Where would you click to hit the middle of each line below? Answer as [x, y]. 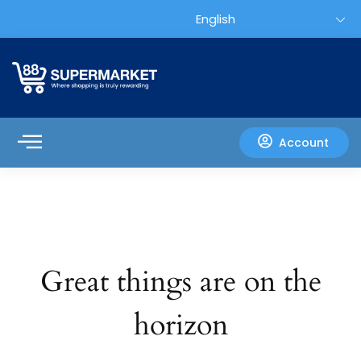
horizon [180, 325]
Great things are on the [180, 281]
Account [304, 142]
